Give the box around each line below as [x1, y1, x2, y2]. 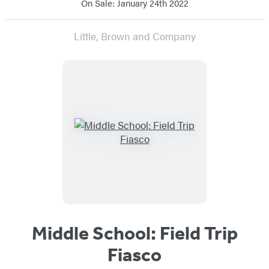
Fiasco [107, 243, 162, 266]
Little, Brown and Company [73, 28, 196, 43]
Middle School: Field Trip [31, 221, 238, 244]
